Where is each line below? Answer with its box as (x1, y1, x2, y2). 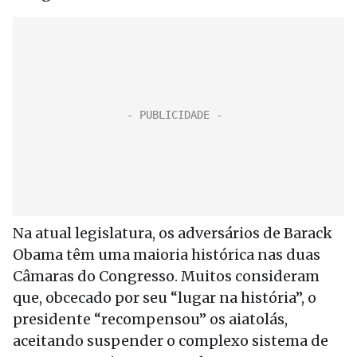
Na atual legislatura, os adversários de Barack (13, 224, 332, 242)
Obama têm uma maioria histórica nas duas (13, 245, 320, 264)
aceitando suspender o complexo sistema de (13, 331, 328, 350)
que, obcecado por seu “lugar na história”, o (13, 288, 316, 307)
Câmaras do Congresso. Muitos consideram (13, 267, 320, 285)
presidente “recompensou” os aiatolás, (13, 310, 288, 328)
